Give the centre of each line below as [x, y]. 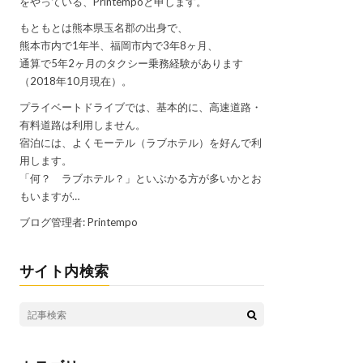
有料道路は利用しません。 [82, 125]
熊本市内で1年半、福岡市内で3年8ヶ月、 [118, 46]
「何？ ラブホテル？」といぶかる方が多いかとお [140, 179]
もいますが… [49, 196]
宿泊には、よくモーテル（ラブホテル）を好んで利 [140, 143]
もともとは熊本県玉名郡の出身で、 [103, 28]
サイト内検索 [64, 271]
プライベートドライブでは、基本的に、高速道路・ [140, 107]
